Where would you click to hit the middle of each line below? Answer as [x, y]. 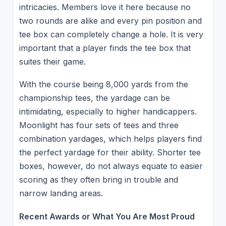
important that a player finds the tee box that [105, 48]
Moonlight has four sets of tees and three [99, 125]
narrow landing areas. [61, 193]
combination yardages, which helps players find [110, 139]
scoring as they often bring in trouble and [98, 180]
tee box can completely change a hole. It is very [111, 35]
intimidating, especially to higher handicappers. [108, 112]
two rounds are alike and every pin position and [110, 21]
